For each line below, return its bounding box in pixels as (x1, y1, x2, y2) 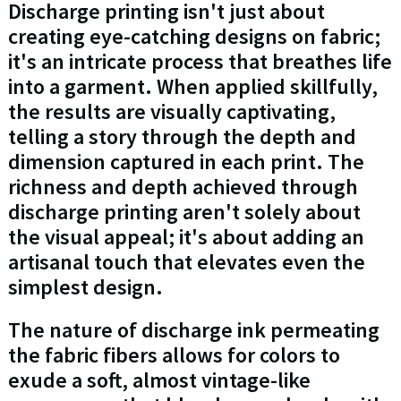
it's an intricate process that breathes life (7, 47, 392, 76)
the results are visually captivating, (7, 98, 336, 126)
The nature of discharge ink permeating (7, 316, 380, 345)
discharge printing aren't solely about (7, 198, 361, 226)
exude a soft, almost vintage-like (7, 366, 311, 395)
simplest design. (7, 273, 163, 302)
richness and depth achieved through (7, 173, 358, 201)
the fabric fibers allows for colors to (7, 341, 340, 370)
